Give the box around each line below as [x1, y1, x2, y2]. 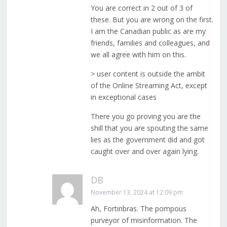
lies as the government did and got [90, 135, 205, 145]
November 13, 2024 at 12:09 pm [90, 188, 183, 197]
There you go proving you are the [90, 111, 201, 122]
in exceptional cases [90, 92, 157, 102]
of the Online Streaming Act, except [90, 81, 207, 91]
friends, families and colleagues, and [90, 38, 210, 48]
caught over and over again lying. [90, 146, 199, 157]
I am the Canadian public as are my [90, 26, 206, 36]
